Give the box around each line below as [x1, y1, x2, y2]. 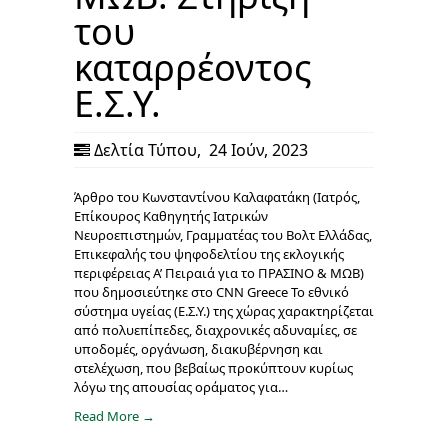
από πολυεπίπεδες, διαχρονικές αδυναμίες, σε [74, 321, 357, 340]
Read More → [74, 407, 155, 426]
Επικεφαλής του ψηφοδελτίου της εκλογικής [74, 245, 344, 264]
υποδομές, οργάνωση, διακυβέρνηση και [74, 340, 323, 359]
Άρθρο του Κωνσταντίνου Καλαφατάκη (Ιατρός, [74, 188, 360, 207]
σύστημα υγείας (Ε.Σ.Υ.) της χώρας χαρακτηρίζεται [74, 302, 374, 321]
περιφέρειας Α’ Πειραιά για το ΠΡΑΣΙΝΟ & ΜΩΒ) [74, 264, 364, 283]
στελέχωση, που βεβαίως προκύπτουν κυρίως [74, 359, 353, 378]
